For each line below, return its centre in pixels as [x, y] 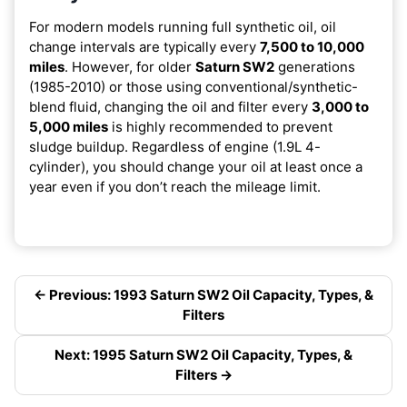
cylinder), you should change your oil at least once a [196, 166]
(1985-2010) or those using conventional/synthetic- [194, 86]
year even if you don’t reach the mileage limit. [175, 186]
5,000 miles [69, 126]
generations [315, 66]
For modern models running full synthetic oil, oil [183, 26]
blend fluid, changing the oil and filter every [170, 106]
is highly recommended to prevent [220, 126]
